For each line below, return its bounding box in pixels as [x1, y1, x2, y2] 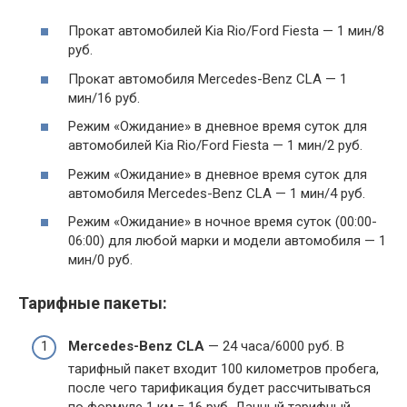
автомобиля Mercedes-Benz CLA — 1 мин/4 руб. [68, 184, 365, 202]
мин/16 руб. [68, 89, 140, 106]
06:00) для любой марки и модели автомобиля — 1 [68, 233, 386, 249]
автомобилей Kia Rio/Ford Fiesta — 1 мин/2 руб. [68, 137, 362, 154]
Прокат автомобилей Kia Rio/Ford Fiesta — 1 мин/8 [68, 23, 384, 39]
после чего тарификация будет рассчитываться [68, 379, 371, 396]
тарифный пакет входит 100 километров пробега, [68, 360, 379, 377]
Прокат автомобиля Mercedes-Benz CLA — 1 [68, 70, 347, 87]
